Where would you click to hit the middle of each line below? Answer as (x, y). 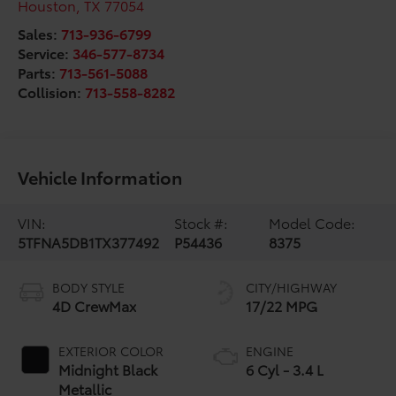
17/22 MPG (282, 305)
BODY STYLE (89, 287)
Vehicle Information (100, 176)
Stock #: (201, 222)
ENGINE (270, 350)
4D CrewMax (95, 305)
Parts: (39, 72)
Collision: (52, 91)
